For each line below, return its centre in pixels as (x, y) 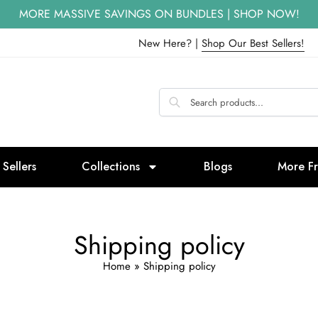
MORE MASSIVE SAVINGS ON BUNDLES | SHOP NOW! (159, 14)
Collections (111, 167)
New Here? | (170, 43)
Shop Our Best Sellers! (253, 43)
